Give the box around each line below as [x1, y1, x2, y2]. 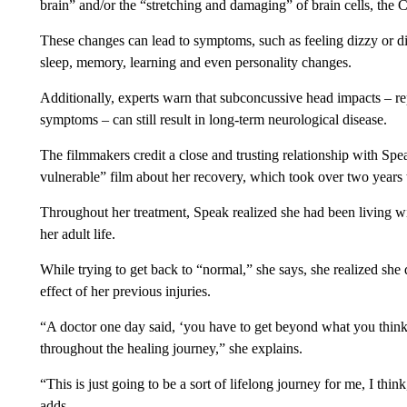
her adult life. [39, 226, 115, 242]
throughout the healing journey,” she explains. [39, 341, 303, 356]
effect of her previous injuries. [39, 283, 211, 299]
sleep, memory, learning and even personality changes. [39, 55, 352, 70]
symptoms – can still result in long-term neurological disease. [39, 112, 387, 127]
